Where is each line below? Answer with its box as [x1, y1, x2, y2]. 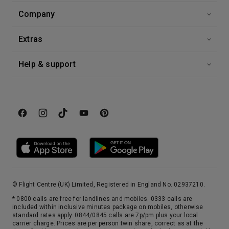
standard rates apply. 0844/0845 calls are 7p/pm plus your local [12, 212, 198, 219]
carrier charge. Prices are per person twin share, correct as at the [12, 220, 203, 227]
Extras [18, 34, 43, 44]
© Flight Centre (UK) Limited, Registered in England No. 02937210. [12, 181, 205, 188]
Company [18, 9, 55, 19]
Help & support [18, 59, 76, 69]
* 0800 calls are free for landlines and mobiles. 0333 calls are [12, 195, 193, 202]
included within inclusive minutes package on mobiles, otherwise [12, 203, 203, 211]
